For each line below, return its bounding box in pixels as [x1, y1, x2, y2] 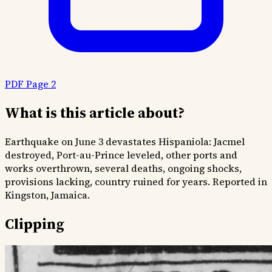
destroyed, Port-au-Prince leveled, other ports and [5, 148, 237, 161]
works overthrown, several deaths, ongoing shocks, [5, 161, 242, 175]
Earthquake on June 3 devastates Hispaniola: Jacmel [5, 134, 245, 148]
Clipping [5, 213, 64, 234]
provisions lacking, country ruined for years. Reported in [5, 174, 267, 188]
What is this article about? [5, 102, 185, 123]
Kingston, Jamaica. [5, 188, 90, 202]
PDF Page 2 [5, 76, 56, 90]
